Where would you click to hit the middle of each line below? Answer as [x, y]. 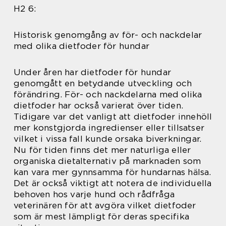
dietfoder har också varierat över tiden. [99, 106]
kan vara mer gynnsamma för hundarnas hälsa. [112, 172]
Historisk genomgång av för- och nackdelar [108, 35]
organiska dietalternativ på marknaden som [107, 161]
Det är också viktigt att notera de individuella [113, 183]
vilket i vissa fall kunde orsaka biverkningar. [108, 139]
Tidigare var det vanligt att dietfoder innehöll [113, 117]
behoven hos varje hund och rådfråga [94, 194]
